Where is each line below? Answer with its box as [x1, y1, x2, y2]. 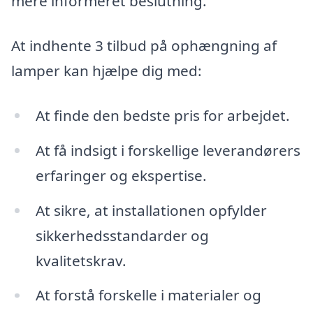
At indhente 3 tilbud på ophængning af [11, 36, 277, 56]
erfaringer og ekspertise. [35, 165, 207, 185]
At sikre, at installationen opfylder [35, 200, 267, 220]
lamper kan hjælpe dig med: [11, 61, 202, 81]
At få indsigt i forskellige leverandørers [35, 140, 300, 160]
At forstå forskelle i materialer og [35, 285, 261, 305]
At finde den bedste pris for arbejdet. [35, 105, 290, 125]
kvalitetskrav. [35, 250, 126, 270]
